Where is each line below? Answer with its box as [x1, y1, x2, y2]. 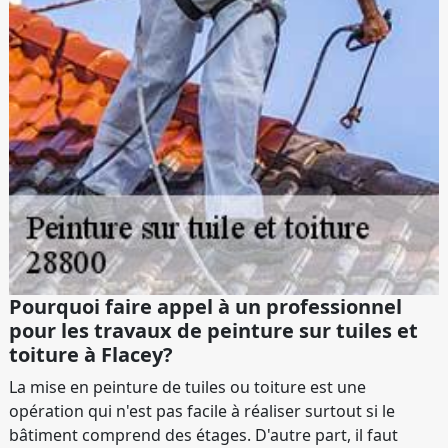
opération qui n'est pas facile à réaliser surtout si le [9, 400, 395, 422]
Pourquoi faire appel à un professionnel [9, 293, 402, 320]
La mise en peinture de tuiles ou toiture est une [9, 376, 366, 398]
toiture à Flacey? [9, 341, 173, 368]
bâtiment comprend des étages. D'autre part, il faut [9, 424, 398, 446]
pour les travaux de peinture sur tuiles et [9, 317, 418, 344]
